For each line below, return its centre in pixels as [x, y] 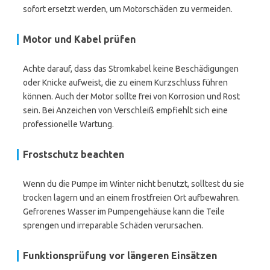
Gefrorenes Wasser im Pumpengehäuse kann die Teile [124, 212]
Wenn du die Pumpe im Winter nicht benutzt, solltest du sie [133, 184]
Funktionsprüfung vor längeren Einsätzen [120, 256]
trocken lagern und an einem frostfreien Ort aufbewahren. [131, 198]
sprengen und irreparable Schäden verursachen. [113, 225]
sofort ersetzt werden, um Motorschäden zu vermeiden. [128, 9]
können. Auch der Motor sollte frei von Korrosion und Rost [131, 96]
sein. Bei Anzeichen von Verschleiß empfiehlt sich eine [125, 110]
